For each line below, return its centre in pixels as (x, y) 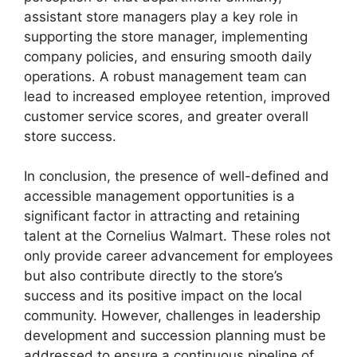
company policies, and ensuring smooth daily (168, 56)
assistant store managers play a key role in (161, 16)
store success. (70, 136)
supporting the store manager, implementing (166, 36)
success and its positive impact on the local (163, 296)
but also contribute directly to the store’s (153, 276)
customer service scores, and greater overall (166, 116)
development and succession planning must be (175, 335)
